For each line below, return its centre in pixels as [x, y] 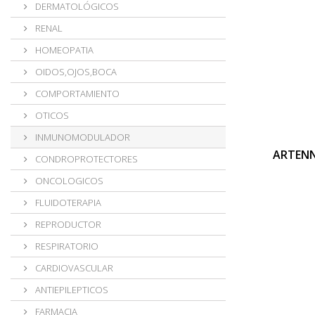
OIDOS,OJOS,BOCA [75, 72]
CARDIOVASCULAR [73, 268]
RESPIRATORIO [66, 246]
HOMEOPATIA [63, 50]
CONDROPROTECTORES [85, 159]
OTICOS [51, 115]
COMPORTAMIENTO [76, 94]
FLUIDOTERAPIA [67, 202]
